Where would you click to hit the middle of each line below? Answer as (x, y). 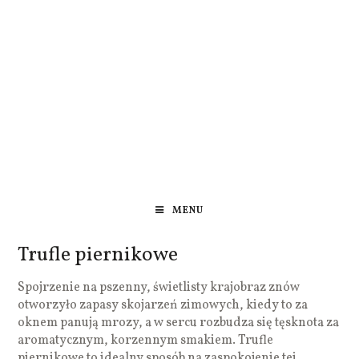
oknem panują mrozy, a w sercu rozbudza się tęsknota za (179, 323)
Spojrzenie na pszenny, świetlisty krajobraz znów (159, 287)
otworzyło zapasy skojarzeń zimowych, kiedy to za (163, 305)
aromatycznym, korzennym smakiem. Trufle (146, 340)
